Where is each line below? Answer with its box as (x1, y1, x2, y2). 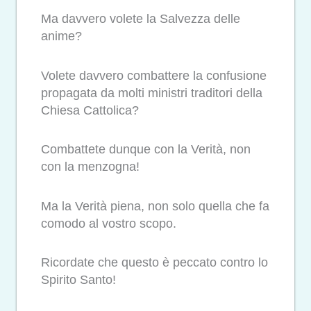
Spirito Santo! (41, 273, 116, 287)
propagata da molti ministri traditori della (41, 85, 262, 100)
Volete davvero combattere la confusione (41, 68, 267, 83)
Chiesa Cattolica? (41, 103, 139, 117)
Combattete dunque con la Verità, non (41, 142, 251, 157)
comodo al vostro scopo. (41, 216, 176, 230)
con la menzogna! (41, 160, 140, 174)
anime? (41, 29, 82, 44)
